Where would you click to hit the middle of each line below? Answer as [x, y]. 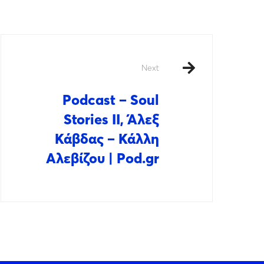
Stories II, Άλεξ [111, 119]
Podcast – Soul [111, 100]
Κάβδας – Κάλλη [107, 139]
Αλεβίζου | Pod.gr [103, 158]
